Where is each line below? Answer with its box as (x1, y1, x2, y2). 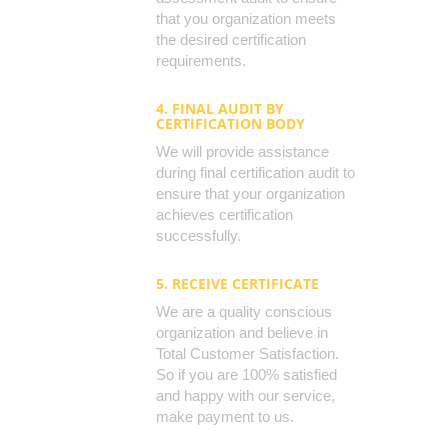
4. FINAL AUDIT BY (156, 99, 284, 119)
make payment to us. (156, 408, 294, 426)
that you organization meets (156, 10, 336, 28)
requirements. (156, 52, 246, 70)
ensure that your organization (156, 185, 345, 203)
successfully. (156, 227, 241, 245)
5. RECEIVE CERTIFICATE (156, 274, 319, 294)
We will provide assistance (156, 143, 329, 161)
